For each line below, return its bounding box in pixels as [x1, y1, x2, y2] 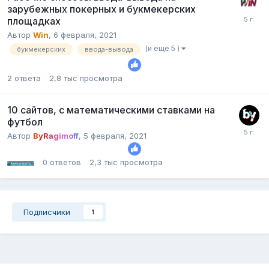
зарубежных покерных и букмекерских [7, 3, 196, 16]
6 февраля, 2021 [53, 30, 116, 40]
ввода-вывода [85, 45, 133, 54]
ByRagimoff [33, 131, 79, 141]
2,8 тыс [49, 73, 77, 83]
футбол [7, 116, 43, 128]
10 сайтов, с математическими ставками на [7, 104, 215, 116]
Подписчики [23, 207, 70, 217]
